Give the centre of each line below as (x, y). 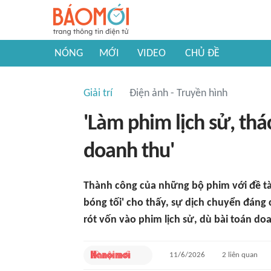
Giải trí (98, 93)
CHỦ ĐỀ (202, 54)
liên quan (242, 255)
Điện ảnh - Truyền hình (178, 93)
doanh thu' (129, 152)
